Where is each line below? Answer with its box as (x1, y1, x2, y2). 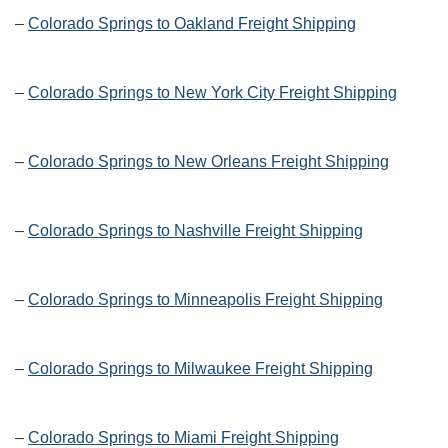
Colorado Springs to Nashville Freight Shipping (28, 222, 363, 240)
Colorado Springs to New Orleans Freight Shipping (28, 153, 389, 171)
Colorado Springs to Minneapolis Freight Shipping (28, 291, 383, 309)
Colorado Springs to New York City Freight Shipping (28, 84, 397, 102)
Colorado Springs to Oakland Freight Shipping (28, 15, 356, 33)
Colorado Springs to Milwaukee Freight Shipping (28, 360, 373, 378)
